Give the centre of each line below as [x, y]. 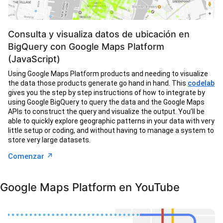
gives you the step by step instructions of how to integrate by [107, 93]
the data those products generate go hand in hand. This [98, 83]
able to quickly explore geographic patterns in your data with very [111, 121]
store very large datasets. [49, 140]
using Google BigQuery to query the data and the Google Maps [106, 102]
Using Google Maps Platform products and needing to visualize [108, 74]
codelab [201, 83]
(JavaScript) [34, 59]
